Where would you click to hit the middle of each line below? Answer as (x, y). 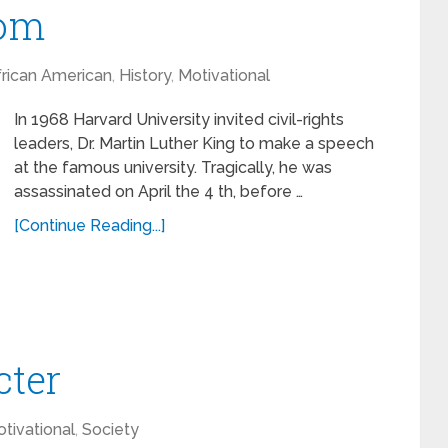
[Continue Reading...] (89, 225)
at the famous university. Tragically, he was (173, 167)
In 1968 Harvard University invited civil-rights (179, 119)
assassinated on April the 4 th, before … (158, 191)
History (145, 75)
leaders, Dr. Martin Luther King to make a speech (194, 143)
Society (110, 429)
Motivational (224, 75)
